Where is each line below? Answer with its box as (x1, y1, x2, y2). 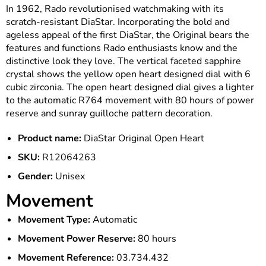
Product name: (18, 131, 81, 145)
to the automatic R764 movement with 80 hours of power (6, 93, 254, 107)
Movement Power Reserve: (18, 232, 135, 245)
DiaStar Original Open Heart (84, 131, 204, 145)
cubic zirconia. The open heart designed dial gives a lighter (6, 80, 254, 94)
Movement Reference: (18, 251, 114, 264)
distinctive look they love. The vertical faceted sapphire (6, 54, 241, 68)
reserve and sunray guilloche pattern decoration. (6, 106, 213, 120)
